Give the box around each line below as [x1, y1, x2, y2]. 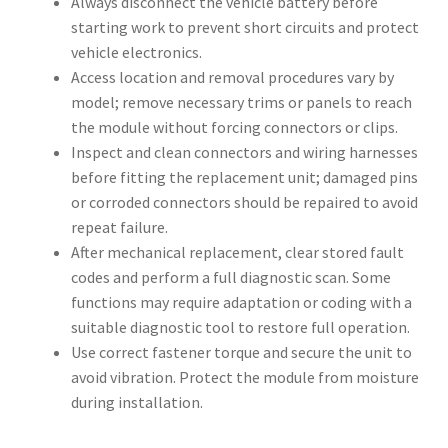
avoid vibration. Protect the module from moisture [70, 366, 419, 387]
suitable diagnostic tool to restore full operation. [70, 316, 410, 337]
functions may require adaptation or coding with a [70, 291, 412, 312]
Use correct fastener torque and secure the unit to [70, 341, 412, 362]
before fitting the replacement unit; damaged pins [70, 166, 418, 187]
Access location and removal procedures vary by [70, 66, 394, 87]
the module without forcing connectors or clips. [70, 116, 398, 137]
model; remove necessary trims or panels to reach [70, 91, 412, 112]
